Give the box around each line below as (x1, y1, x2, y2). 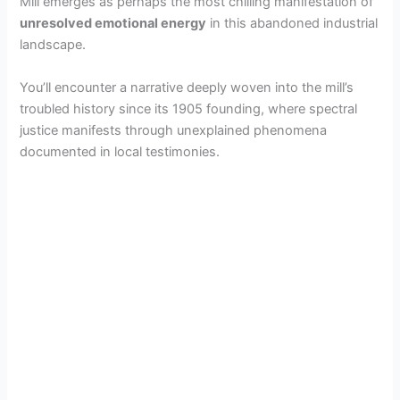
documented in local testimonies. (20, 143, 221, 160)
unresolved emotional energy (20, 15, 207, 32)
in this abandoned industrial (206, 15, 379, 32)
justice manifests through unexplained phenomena (20, 121, 328, 138)
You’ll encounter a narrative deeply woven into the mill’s (20, 79, 354, 96)
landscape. (20, 37, 87, 54)
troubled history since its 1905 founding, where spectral (20, 100, 358, 117)
